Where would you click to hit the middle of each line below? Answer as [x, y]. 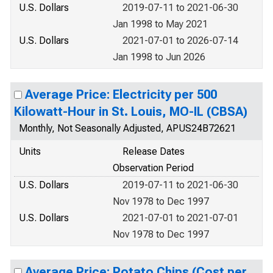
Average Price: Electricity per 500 [121, 94]
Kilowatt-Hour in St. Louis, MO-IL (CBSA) [131, 112]
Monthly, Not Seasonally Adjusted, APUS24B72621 [127, 128]
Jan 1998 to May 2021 [160, 24]
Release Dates [154, 151]
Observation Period [153, 168]
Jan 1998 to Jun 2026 [159, 57]
